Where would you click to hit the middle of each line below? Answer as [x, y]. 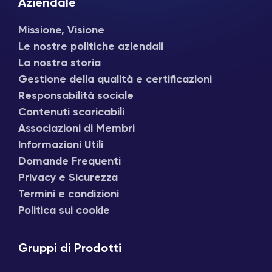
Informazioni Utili [61, 145]
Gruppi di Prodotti [70, 249]
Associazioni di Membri [76, 128]
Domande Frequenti [70, 161]
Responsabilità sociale [76, 96]
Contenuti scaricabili [71, 112]
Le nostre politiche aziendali [91, 46]
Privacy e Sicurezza [68, 178]
